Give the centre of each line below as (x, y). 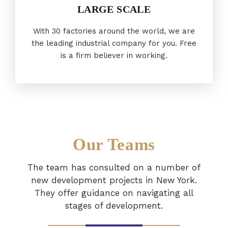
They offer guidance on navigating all (114, 193)
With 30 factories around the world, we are (114, 31)
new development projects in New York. (114, 180)
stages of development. (114, 206)
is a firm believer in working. (114, 56)
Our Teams (114, 145)
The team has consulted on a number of (114, 168)
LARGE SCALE (114, 9)
